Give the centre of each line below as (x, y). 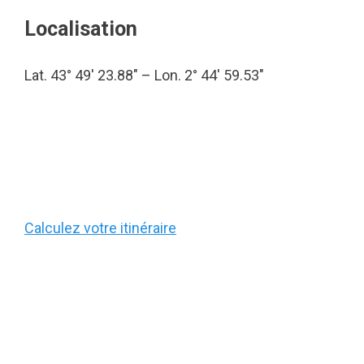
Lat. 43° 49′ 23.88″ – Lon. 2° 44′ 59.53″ (144, 75)
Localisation (81, 29)
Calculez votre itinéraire (100, 228)
